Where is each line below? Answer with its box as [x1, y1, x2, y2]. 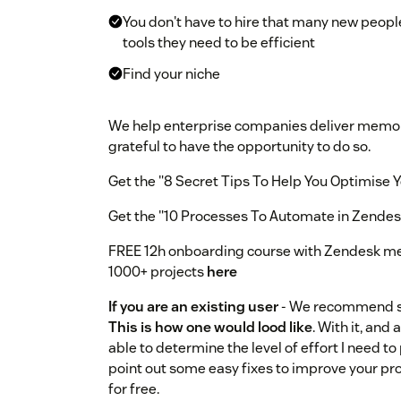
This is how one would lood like [108, 318, 312, 337]
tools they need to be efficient [123, 33, 315, 53]
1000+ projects [108, 262, 207, 282]
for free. [108, 380, 159, 399]
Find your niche [123, 64, 220, 84]
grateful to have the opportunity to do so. [108, 137, 371, 157]
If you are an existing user [108, 297, 278, 317]
